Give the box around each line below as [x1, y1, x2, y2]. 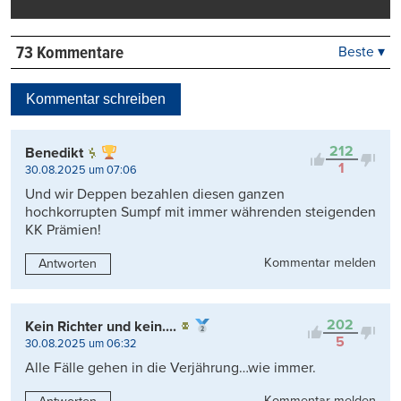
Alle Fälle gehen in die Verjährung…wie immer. [25, 358, 316, 377]
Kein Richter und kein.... [25, 317, 176, 336]
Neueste [261, 71, 320, 90]
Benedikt [25, 144, 83, 163]
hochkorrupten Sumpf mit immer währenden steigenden [25, 203, 376, 222]
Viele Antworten [261, 93, 372, 113]
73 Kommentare [15, 43, 124, 65]
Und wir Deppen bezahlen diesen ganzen [25, 185, 285, 204]
